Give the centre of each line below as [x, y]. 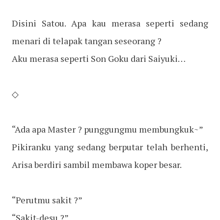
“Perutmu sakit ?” [47, 200]
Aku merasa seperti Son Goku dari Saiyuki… [99, 59]
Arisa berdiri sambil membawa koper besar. [97, 165]
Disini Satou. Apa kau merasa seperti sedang [110, 23]
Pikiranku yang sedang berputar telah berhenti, [110, 147]
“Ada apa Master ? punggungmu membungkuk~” [108, 129]
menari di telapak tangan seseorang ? [87, 41]
